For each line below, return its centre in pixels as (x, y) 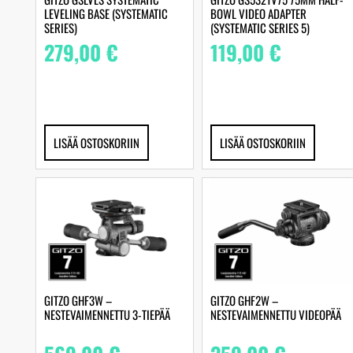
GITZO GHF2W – (244, 301)
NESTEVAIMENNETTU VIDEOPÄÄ (275, 315)
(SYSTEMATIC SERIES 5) (260, 27)
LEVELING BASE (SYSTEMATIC (106, 13)
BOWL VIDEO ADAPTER (258, 13)
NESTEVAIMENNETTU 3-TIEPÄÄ (107, 315)
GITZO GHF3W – (78, 301)
